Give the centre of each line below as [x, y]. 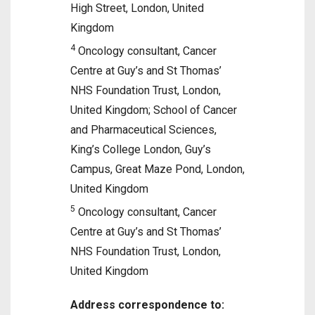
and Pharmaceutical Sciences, [143, 130]
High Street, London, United [137, 8]
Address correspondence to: [147, 305]
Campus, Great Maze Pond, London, [157, 169]
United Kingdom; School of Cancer [154, 110]
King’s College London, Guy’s [141, 149]
